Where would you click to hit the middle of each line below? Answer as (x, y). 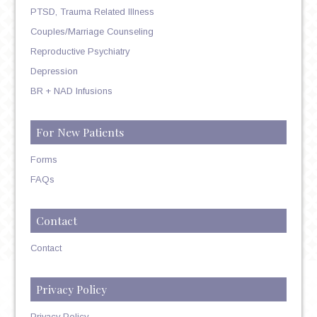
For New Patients (80, 132)
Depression (54, 71)
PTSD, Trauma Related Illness (92, 11)
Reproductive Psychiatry (80, 51)
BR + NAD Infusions (71, 91)
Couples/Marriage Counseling (92, 31)
